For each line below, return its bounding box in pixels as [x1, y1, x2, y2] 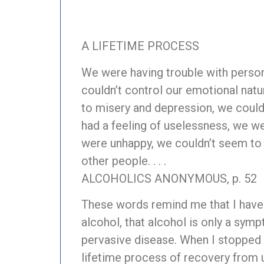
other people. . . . [81, 153, 166, 168]
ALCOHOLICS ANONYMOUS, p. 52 [81, 171, 257, 186]
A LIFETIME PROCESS [81, 39, 199, 54]
